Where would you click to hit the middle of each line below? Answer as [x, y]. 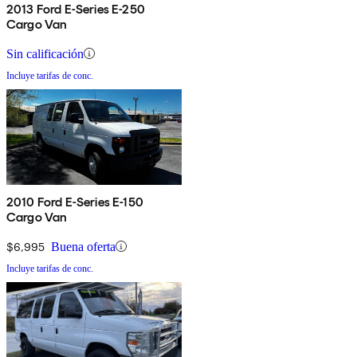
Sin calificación [45, 53]
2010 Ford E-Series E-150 [75, 202]
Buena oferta [83, 246]
